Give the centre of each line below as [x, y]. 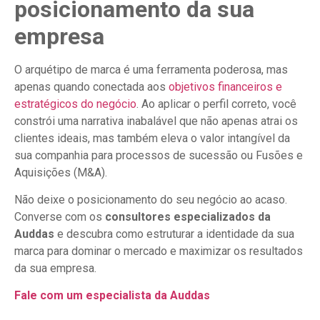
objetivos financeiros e [225, 86]
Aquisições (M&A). [61, 172]
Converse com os [60, 217]
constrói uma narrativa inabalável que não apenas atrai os [156, 121]
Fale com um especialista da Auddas [112, 296]
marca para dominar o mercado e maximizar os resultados [159, 251]
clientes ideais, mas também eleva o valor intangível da [152, 138]
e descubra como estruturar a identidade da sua [174, 234]
